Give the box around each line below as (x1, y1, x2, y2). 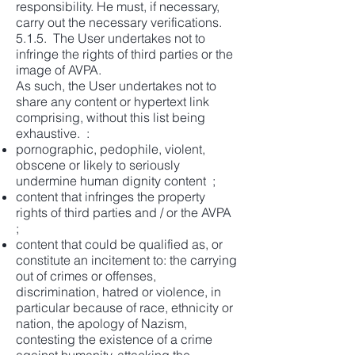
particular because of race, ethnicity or (16, 300, 233, 315)
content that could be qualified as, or (16, 236, 223, 252)
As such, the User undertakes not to (16, 78, 216, 94)
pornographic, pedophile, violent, (16, 141, 205, 157)
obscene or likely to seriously (16, 157, 180, 173)
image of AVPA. (16, 62, 101, 78)
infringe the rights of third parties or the (16, 46, 233, 62)
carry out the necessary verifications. (16, 14, 222, 30)
